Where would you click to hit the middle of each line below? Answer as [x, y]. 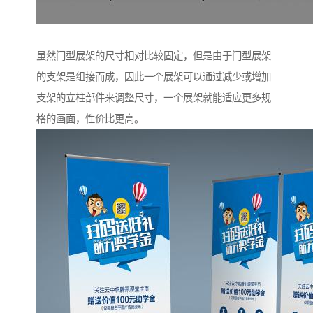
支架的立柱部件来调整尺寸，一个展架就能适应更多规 [154, 98]
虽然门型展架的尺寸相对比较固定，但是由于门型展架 [154, 56]
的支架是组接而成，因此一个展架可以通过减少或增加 [154, 77]
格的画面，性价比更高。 [90, 119]
